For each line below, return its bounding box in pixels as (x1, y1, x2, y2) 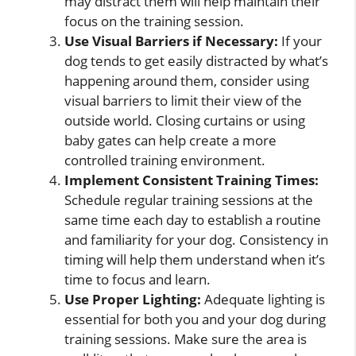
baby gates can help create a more (64, 131, 277, 150)
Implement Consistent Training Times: (64, 171, 319, 190)
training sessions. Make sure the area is (64, 330, 307, 349)
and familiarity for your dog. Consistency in (64, 230, 328, 250)
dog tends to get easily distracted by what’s (64, 52, 328, 71)
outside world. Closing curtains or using (64, 111, 305, 130)
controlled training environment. (64, 151, 265, 170)
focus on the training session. (64, 12, 244, 31)
